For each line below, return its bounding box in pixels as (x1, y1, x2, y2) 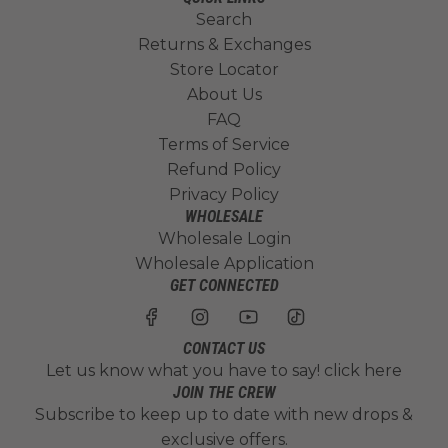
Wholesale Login (157, 229, 291, 248)
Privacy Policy (169, 185, 279, 204)
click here (324, 361, 402, 380)
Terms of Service (158, 135, 290, 154)
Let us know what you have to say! (46, 361, 324, 380)
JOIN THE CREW (172, 383, 276, 402)
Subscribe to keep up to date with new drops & (35, 405, 413, 424)
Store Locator (169, 60, 279, 79)
